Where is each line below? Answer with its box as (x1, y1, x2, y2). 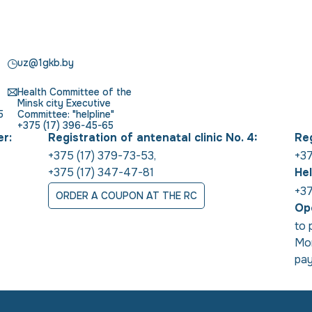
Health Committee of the (17, 86, 132, 98)
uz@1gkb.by (17, 56, 74, 69)
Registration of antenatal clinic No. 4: (48, 130, 258, 145)
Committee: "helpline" (17, 108, 114, 120)
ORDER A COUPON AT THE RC (56, 189, 198, 203)
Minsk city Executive (17, 97, 111, 109)
